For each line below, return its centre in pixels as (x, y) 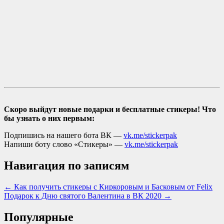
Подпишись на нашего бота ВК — (64, 135)
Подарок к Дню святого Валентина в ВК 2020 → (88, 195)
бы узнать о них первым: (49, 118)
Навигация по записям (66, 165)
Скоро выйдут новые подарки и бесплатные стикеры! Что (110, 109)
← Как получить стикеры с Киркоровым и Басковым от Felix (108, 186)
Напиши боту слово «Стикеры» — (64, 144)
